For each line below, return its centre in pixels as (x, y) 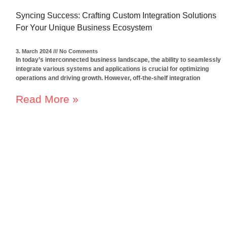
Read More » (47, 99)
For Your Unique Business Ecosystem (84, 27)
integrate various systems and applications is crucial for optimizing (112, 69)
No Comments (78, 51)
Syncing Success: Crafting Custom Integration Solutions (116, 15)
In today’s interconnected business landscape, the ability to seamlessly (118, 60)
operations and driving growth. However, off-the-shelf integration (108, 78)
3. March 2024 (34, 51)
